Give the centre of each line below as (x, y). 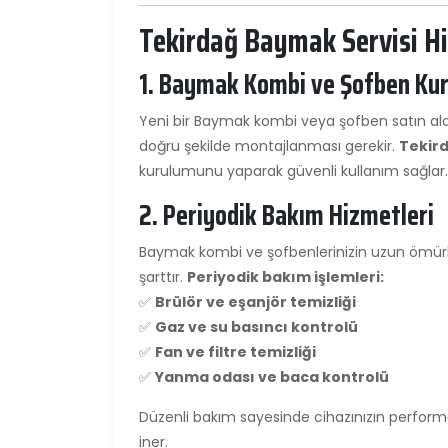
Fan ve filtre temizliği (235, 351)
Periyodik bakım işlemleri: (285, 276)
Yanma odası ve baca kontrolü (272, 376)
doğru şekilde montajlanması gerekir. (269, 145)
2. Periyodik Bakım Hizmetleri (286, 214)
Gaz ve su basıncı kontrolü (256, 326)
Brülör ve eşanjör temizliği (255, 301)
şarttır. (163, 276)
